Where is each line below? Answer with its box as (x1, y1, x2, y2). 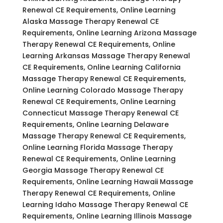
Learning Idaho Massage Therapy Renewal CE (22, 199, 188, 210)
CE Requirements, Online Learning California (22, 62, 181, 72)
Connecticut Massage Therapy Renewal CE (22, 108, 179, 118)
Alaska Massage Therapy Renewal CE (22, 16, 159, 26)
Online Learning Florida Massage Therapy (22, 142, 173, 152)
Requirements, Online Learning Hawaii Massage (22, 176, 193, 187)
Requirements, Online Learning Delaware (22, 119, 169, 129)
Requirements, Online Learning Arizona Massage (22, 27, 197, 38)
